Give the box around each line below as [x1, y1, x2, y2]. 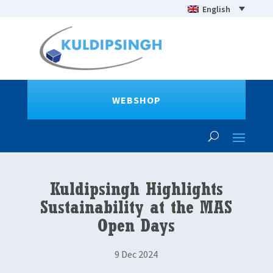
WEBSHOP [112, 93, 161, 106]
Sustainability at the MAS [40, 200, 233, 219]
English [202, 3, 230, 15]
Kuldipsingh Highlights [49, 182, 223, 201]
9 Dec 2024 [115, 247, 158, 260]
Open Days [97, 219, 175, 238]
